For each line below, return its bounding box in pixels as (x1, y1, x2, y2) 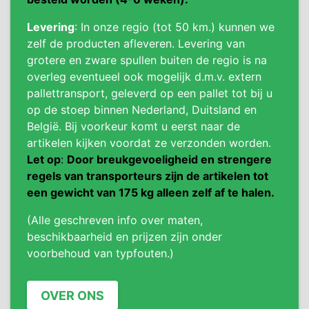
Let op (27, 152, 61, 166)
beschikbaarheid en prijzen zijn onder (27, 230, 222, 243)
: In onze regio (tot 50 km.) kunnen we (74, 20, 275, 34)
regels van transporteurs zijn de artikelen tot (27, 169, 268, 183)
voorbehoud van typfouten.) (27, 246, 174, 260)
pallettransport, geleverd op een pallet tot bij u (27, 86, 272, 100)
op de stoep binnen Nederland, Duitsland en (27, 103, 257, 117)
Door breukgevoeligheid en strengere (67, 152, 272, 166)
